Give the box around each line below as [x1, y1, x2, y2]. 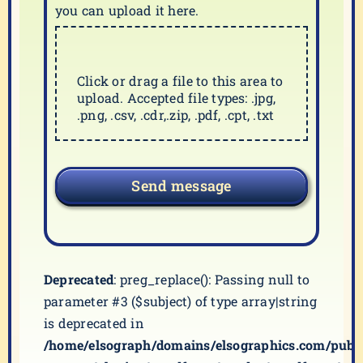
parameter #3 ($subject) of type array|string [44, 293, 318, 310]
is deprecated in [44, 314, 144, 331]
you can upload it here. [55, 2, 199, 19]
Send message [131, 176, 232, 195]
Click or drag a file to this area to [77, 72, 284, 89]
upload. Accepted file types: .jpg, [77, 89, 276, 106]
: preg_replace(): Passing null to [113, 271, 310, 288]
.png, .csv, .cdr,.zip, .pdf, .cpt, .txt [77, 106, 275, 123]
